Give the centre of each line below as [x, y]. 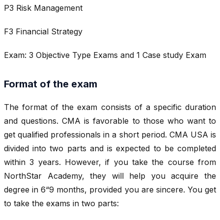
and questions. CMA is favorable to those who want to [110, 121]
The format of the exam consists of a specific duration [110, 107]
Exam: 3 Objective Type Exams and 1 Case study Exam [105, 55]
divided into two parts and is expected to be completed [110, 149]
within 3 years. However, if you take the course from [110, 162]
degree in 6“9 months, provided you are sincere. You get [110, 190]
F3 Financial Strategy [43, 32]
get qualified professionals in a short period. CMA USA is [110, 135]
